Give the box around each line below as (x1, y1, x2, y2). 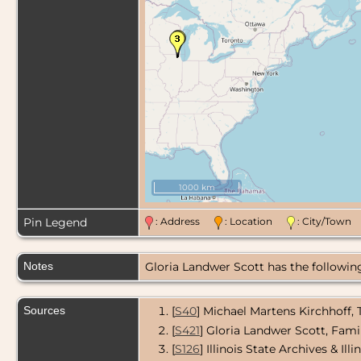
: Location (222, 215, 287, 228)
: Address (153, 215, 214, 228)
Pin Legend (23, 215, 87, 230)
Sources (23, 304, 68, 317)
